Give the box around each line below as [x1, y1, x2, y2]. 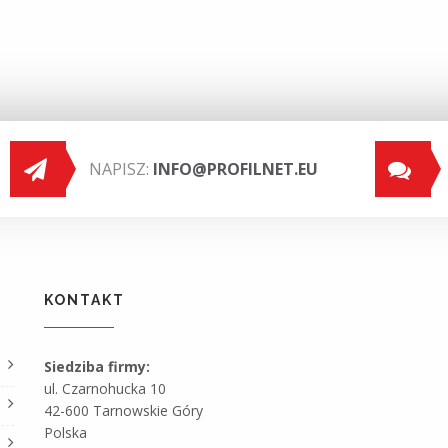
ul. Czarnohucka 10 [44, 379, 166, 398]
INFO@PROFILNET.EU [153, 158, 318, 180]
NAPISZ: [89, 158, 153, 180]
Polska [44, 423, 87, 442]
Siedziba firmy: [44, 357, 150, 376]
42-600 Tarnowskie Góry [44, 401, 203, 420]
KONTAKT [44, 292, 125, 308]
